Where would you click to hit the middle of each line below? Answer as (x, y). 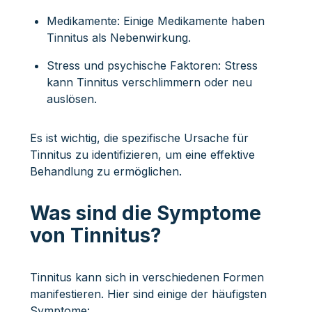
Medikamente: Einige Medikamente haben (155, 21)
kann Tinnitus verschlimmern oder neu (149, 82)
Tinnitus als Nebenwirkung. (118, 37)
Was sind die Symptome (145, 213)
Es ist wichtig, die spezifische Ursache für (139, 138)
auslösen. (71, 99)
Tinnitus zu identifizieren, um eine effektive (142, 154)
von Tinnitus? (95, 235)
